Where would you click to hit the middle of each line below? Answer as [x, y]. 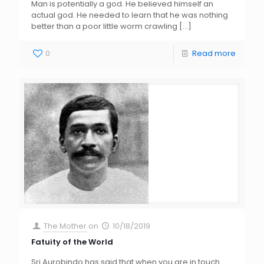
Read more [214, 54]
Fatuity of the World [72, 242]
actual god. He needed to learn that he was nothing [130, 15]
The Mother [65, 226]
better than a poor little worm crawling [104, 27]
